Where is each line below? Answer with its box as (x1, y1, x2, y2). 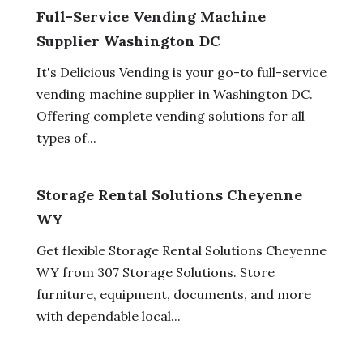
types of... (36, 129, 96, 146)
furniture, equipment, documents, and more (36, 285, 311, 302)
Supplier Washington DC (36, 31, 220, 50)
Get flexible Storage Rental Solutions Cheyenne (36, 241, 327, 258)
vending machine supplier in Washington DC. (36, 85, 313, 102)
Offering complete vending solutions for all (36, 107, 305, 124)
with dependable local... (36, 307, 181, 324)
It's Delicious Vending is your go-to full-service (36, 63, 327, 80)
